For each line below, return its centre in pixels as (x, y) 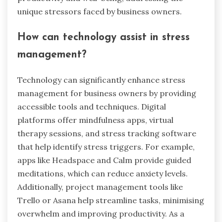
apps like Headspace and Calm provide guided (104, 160)
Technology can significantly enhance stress (101, 80)
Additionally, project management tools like (100, 187)
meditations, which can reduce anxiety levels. (103, 174)
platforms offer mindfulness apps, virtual (95, 120)
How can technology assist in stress (104, 37)
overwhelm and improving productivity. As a (101, 214)
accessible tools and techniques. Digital (92, 107)
